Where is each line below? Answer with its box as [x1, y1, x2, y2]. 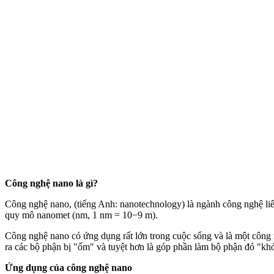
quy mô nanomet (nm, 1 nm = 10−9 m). [5, 209, 158, 220]
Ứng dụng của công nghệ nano [5, 262, 132, 273]
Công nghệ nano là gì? [5, 177, 98, 188]
